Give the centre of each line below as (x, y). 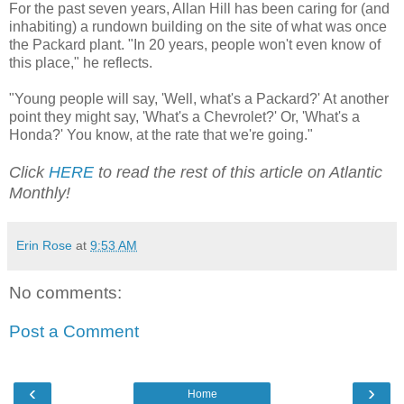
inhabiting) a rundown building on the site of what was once (198, 26)
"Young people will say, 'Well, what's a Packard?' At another (199, 98)
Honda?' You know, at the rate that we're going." (161, 134)
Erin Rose (44, 245)
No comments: (65, 292)
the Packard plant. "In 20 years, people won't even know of (195, 44)
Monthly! (42, 193)
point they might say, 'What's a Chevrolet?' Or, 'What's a (184, 116)
